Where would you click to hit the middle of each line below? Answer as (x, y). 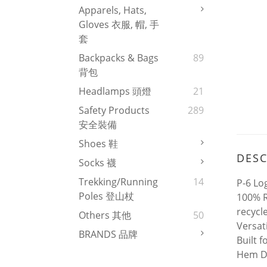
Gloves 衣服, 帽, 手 (119, 25)
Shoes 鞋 (98, 144)
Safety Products (114, 111)
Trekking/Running (118, 182)
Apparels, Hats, (113, 10)
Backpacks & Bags (119, 58)
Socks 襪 (97, 163)
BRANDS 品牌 (108, 235)
